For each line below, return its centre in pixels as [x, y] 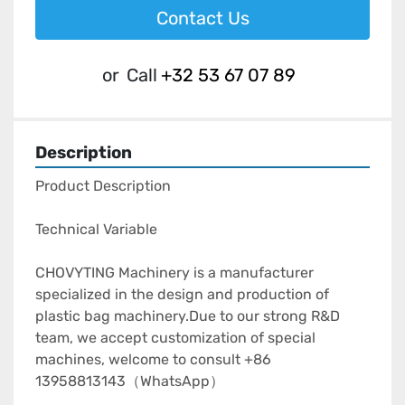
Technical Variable [96, 230]
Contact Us [202, 19]
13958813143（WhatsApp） [130, 381]
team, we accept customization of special [175, 338]
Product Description [103, 186]
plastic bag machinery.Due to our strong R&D [188, 316]
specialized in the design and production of [182, 295]
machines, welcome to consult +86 [153, 360]
